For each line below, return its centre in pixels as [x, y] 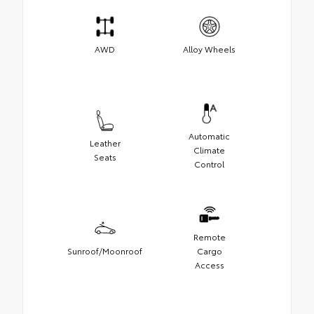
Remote [209, 236]
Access [209, 264]
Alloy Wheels [209, 48]
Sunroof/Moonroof [105, 250]
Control [209, 163]
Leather [105, 142]
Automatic [209, 135]
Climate [209, 149]
